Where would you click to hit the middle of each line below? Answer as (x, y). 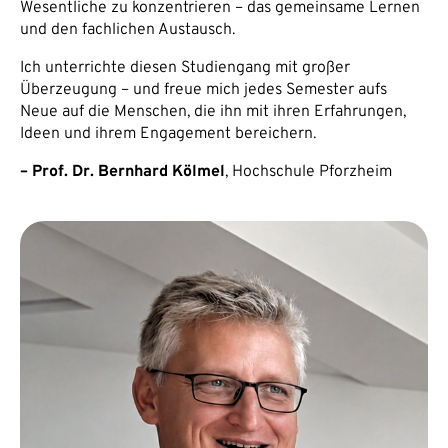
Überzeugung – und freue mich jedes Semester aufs (203, 90)
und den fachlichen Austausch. (127, 30)
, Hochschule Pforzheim (308, 172)
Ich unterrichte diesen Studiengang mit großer (185, 68)
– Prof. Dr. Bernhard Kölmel (122, 172)
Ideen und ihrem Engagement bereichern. (168, 134)
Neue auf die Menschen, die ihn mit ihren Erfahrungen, (213, 112)
